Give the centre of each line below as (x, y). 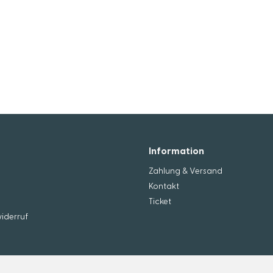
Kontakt (164, 185)
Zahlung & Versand (186, 170)
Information (176, 150)
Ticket (160, 200)
